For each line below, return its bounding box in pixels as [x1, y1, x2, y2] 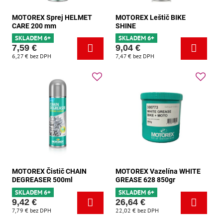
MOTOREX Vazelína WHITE [115, 167, 201, 176]
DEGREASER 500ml [12, 176, 73, 184]
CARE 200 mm [12, 22, 56, 30]
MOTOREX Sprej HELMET [12, 13, 92, 21]
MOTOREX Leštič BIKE [115, 13, 186, 21]
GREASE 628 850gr [115, 176, 175, 184]
